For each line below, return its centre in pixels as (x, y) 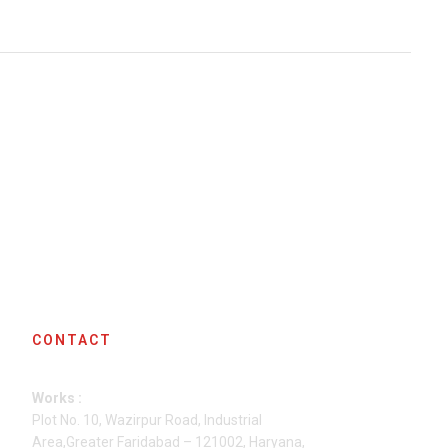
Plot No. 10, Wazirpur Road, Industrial (146, 420)
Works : (56, 398)
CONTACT (71, 340)
